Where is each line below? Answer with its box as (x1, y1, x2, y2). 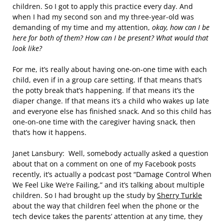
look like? (12, 43, 42, 53)
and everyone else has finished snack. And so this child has (12, 106, 211, 116)
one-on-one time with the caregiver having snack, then (12, 117, 195, 126)
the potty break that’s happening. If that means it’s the (12, 85, 194, 95)
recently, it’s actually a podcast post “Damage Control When (12, 169, 211, 179)
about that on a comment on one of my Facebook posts (12, 159, 196, 168)
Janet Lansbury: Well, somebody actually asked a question (12, 148, 208, 158)
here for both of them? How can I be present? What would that (12, 33, 208, 42)
